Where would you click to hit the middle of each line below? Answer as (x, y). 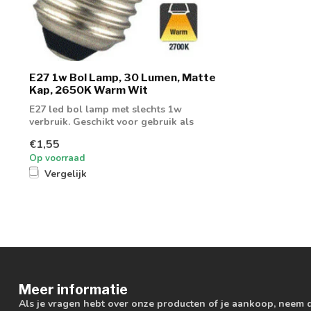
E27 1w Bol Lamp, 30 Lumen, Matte (123, 78)
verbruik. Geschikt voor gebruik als (111, 122)
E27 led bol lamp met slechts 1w (106, 110)
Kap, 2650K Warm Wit (89, 90)
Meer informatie (73, 289)
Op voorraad (57, 158)
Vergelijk (66, 174)
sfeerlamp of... (62, 135)
